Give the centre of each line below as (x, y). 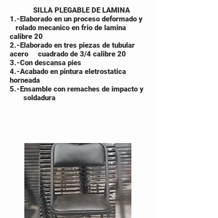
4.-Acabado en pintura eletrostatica (68, 72)
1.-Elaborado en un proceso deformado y (77, 19)
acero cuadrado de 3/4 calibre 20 (68, 54)
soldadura (33, 98)
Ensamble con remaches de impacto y (83, 89)
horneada (25, 80)
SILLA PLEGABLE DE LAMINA (70, 10)
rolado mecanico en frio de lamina (68, 28)
